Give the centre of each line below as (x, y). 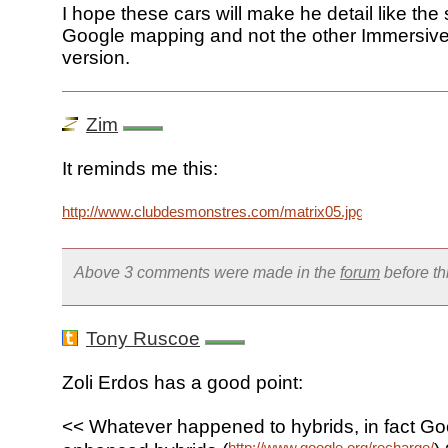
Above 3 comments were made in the (207, 272)
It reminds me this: (140, 169)
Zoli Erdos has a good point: (182, 383)
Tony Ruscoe (143, 339)
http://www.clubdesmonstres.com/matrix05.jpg (213, 212)
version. (96, 58)
